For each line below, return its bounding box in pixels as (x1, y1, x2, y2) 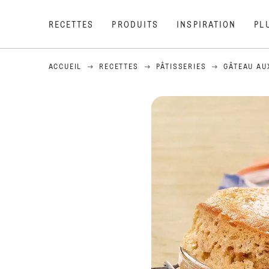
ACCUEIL (48, 64, 82, 71)
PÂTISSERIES (156, 64, 207, 71)
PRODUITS (112, 21, 159, 29)
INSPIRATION (177, 21, 237, 29)
